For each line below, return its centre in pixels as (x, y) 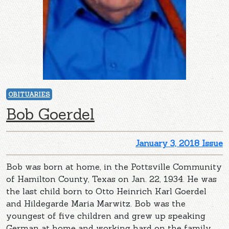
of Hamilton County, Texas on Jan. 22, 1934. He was (111, 179)
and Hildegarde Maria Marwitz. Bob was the (96, 204)
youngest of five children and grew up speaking (106, 216)
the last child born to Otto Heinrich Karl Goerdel (106, 191)
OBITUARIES (29, 95)
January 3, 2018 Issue (179, 143)
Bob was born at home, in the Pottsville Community (114, 167)
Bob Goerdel (50, 114)
